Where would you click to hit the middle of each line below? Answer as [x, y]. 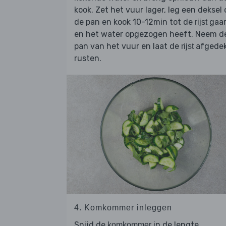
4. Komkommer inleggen [123, 207]
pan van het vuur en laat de [128, 46]
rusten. [88, 59]
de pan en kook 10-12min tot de [134, 22]
